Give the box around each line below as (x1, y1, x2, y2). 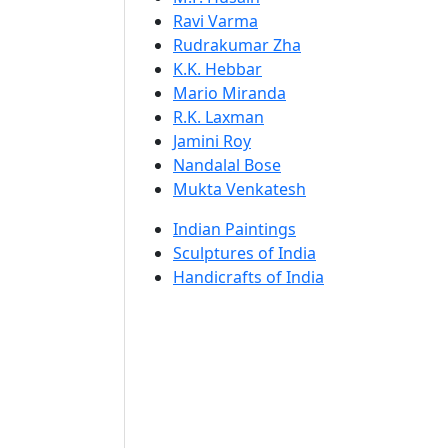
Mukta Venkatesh (173, 178, 306, 200)
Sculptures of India (173, 242, 316, 264)
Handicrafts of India (173, 266, 324, 288)
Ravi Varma (173, 10, 258, 32)
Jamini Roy (173, 130, 251, 152)
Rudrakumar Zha (173, 34, 301, 56)
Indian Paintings (173, 218, 296, 240)
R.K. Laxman (173, 106, 264, 128)
